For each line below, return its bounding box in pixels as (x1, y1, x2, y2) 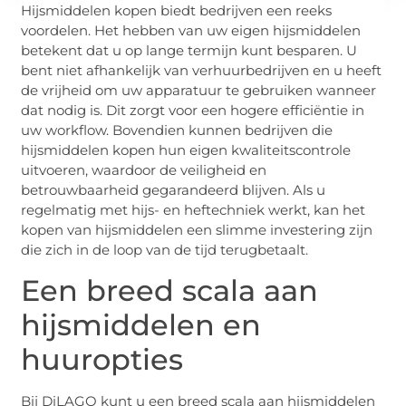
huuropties (21, 341, 184, 377)
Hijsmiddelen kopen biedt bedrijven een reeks (21, 2, 333, 20)
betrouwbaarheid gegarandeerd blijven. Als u (21, 181, 326, 199)
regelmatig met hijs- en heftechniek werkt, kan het (21, 201, 366, 219)
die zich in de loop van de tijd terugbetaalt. (21, 241, 309, 259)
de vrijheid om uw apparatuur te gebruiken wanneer (21, 82, 377, 100)
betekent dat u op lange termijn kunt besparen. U (21, 42, 358, 60)
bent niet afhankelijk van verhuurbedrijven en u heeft (21, 62, 382, 80)
